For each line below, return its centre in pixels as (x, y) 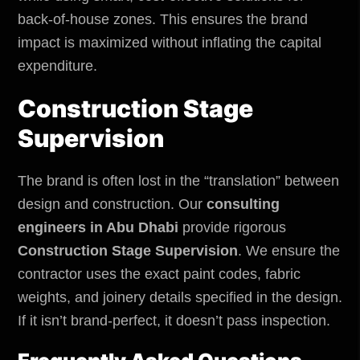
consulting (243, 204)
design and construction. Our (112, 204)
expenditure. (57, 65)
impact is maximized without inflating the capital (170, 42)
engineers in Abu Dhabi (98, 227)
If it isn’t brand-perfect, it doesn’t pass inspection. (174, 320)
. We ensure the (289, 250)
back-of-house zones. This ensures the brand (163, 19)
